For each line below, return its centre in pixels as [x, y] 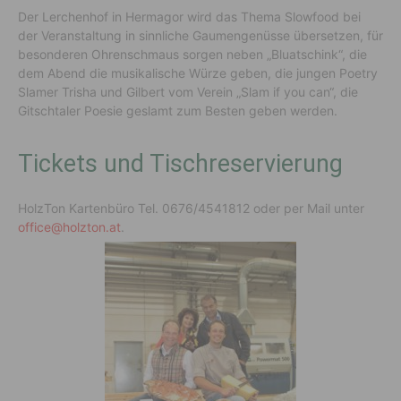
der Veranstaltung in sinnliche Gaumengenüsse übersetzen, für [200, 35]
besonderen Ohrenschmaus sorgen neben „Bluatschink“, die [192, 54]
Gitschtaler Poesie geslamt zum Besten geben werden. [181, 110]
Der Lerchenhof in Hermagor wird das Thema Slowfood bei [189, 16]
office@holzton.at [69, 226]
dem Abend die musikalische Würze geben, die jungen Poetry [198, 73]
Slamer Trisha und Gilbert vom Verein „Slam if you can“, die [188, 91]
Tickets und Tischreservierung [180, 163]
